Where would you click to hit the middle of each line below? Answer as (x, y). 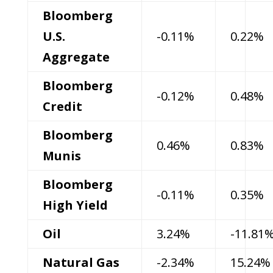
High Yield (75, 205)
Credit (62, 106)
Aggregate (76, 57)
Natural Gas (81, 262)
